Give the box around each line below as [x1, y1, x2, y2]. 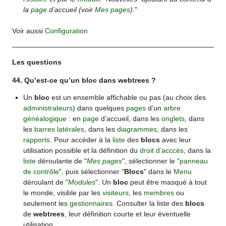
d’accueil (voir [46, 6, 95, 14]
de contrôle [23, 167, 59, 176]
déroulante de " [35, 157, 87, 165]
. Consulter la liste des [112, 199, 185, 208]
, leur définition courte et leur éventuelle [64, 210, 191, 218]
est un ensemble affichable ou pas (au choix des [49, 93, 206, 102]
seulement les [23, 199, 70, 208]
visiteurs [102, 189, 129, 197]
